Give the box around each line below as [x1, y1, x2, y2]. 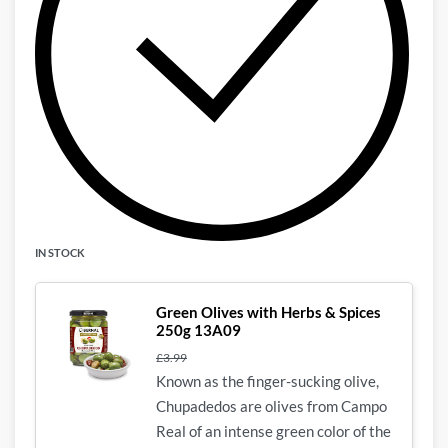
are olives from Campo [240, 396, 387, 415]
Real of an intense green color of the [156, 421, 391, 440]
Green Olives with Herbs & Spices [156, 302, 381, 321]
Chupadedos [156, 396, 240, 415]
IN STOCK [35, 245, 85, 259]
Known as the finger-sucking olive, [156, 371, 379, 390]
